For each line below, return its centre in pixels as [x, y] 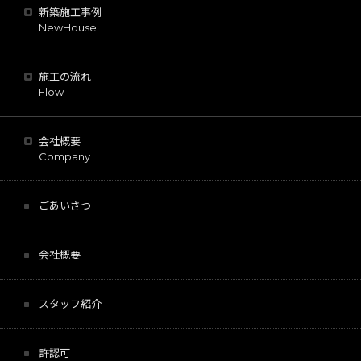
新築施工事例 [70, 12]
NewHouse [68, 27]
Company [64, 156]
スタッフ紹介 [70, 303]
